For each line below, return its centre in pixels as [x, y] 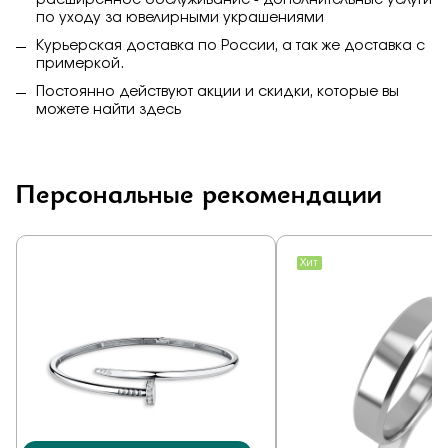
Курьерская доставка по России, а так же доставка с [230, 46]
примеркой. [80, 64]
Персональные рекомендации [199, 193]
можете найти [87, 110]
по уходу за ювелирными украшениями [180, 18]
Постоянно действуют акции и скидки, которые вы [217, 92]
